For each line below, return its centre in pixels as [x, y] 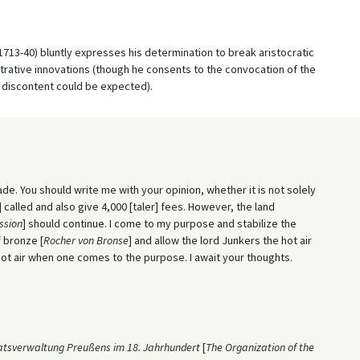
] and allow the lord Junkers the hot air [220, 240]
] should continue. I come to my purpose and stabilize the [159, 223]
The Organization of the [260, 347]
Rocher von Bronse [86, 240]
